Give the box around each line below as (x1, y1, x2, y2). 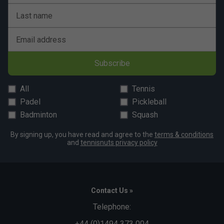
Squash (132, 110, 158, 120)
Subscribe (88, 58, 136, 68)
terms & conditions (154, 130, 213, 139)
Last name (16, 11, 52, 21)
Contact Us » (91, 186, 133, 195)
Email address (16, 35, 66, 45)
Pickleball (132, 97, 166, 107)
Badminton (20, 110, 57, 120)
